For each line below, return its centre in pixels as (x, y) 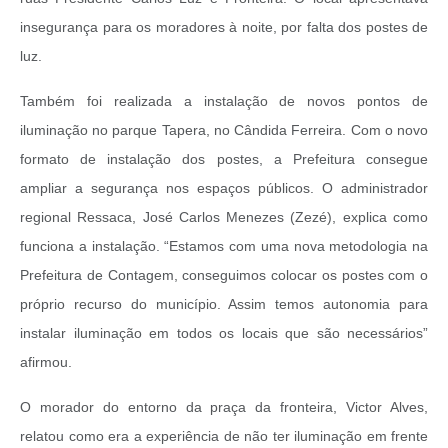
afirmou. (50, 362)
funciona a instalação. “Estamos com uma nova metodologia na (224, 246)
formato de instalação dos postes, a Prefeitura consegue (224, 159)
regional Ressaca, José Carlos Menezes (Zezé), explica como (224, 217)
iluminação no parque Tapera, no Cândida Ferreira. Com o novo (224, 130)
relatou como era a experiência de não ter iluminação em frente (224, 436)
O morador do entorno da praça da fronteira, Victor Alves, (224, 407)
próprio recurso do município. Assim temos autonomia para (224, 304)
